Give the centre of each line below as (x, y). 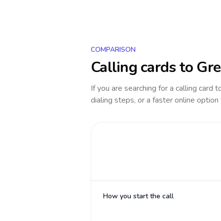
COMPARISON (113, 50)
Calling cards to (144, 67)
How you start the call (138, 196)
